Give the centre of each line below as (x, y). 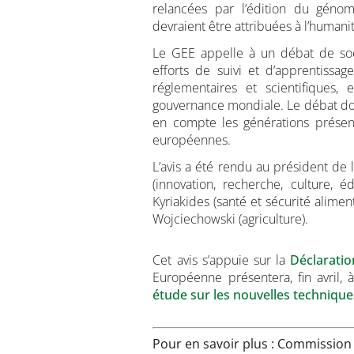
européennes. (192, 140)
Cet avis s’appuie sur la (222, 260)
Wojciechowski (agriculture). (231, 219)
